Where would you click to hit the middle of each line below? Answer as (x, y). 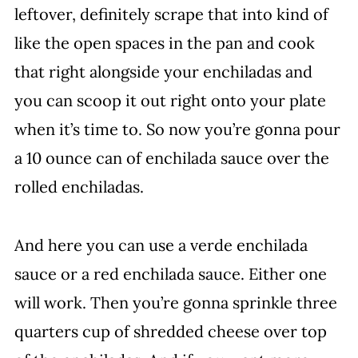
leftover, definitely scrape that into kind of (171, 14)
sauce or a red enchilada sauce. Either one (170, 274)
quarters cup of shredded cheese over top (170, 331)
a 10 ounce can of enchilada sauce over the (171, 158)
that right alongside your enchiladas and (163, 72)
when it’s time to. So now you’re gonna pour (177, 129)
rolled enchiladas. (79, 187)
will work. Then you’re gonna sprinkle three (175, 302)
